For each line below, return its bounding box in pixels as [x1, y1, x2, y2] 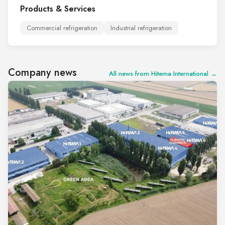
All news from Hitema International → [109, 69, 217, 79]
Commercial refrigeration [27, 23, 97, 33]
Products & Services [20, 3, 95, 15]
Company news [8, 65, 77, 80]
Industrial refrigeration [110, 23, 172, 33]
